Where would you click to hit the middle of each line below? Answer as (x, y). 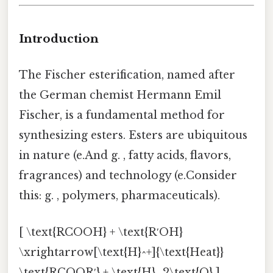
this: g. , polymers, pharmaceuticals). (119, 196)
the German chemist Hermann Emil (120, 95)
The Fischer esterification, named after (127, 75)
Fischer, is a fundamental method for (122, 115)
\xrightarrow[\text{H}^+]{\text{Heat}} (121, 252)
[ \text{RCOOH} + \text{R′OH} (101, 232)
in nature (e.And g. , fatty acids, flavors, (125, 156)
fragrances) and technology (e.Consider (128, 176)
